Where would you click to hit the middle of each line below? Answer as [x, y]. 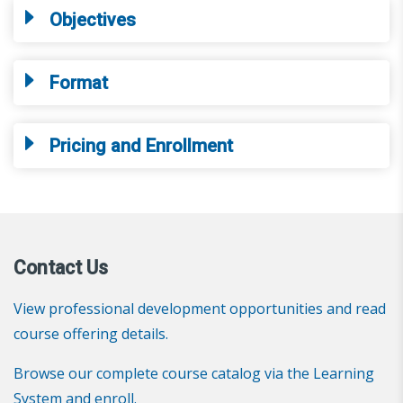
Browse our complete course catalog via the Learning [194, 373]
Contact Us [61, 267]
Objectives [93, 19]
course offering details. [91, 333]
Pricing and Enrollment [141, 145]
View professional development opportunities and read [200, 308]
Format [79, 82]
